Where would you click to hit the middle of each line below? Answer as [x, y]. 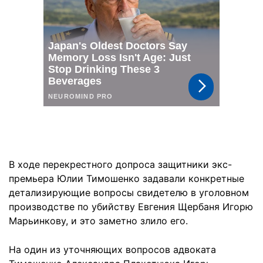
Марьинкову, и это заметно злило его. [98, 221]
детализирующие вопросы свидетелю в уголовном [129, 193]
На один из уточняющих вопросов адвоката [112, 249]
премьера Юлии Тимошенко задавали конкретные [127, 178]
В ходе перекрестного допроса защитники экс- [120, 164]
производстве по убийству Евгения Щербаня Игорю [131, 207]
